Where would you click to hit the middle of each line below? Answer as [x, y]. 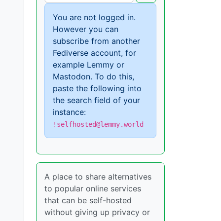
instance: [69, 112]
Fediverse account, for [94, 53]
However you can [86, 29]
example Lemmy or [89, 65]
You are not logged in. [94, 18]
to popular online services [93, 189]
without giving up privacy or [97, 212]
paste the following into [97, 89]
